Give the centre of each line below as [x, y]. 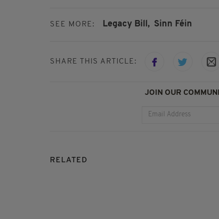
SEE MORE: [72, 25]
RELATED [69, 160]
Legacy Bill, [126, 24]
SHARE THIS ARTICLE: [93, 61]
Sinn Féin [173, 24]
